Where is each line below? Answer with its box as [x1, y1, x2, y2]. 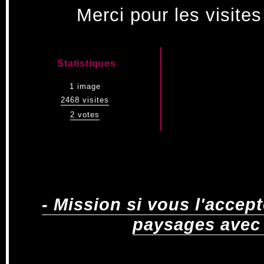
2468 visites [61, 95, 109, 104]
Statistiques [57, 58, 116, 68]
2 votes [70, 110, 100, 119]
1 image [69, 81, 101, 91]
